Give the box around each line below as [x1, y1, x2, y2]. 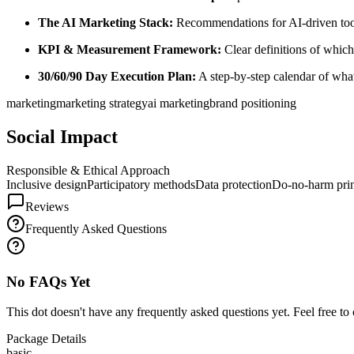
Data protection [195, 178, 272, 192]
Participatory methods [87, 178, 195, 192]
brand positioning [209, 96, 296, 111]
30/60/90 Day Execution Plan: [38, 70, 196, 84]
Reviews [25, 200, 69, 214]
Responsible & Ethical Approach [6, 164, 170, 178]
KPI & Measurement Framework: [38, 43, 224, 57]
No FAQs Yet [6, 273, 90, 290]
